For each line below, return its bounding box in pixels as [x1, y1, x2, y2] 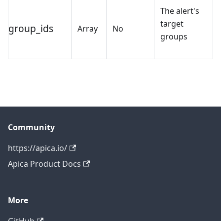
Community [8, 122, 55, 133]
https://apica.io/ [8, 143, 67, 154]
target [160, 18, 184, 30]
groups [160, 31, 187, 42]
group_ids [8, 22, 53, 36]
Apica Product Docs [8, 158, 81, 170]
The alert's [160, 5, 199, 17]
